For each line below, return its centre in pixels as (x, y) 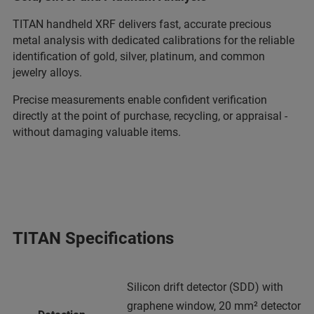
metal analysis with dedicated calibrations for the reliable (153, 40)
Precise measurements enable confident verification (140, 100)
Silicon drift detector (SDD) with (205, 287)
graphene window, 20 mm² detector (214, 306)
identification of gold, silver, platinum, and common (139, 56)
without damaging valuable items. (97, 132)
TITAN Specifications (93, 238)
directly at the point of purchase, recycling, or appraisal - (150, 116)
